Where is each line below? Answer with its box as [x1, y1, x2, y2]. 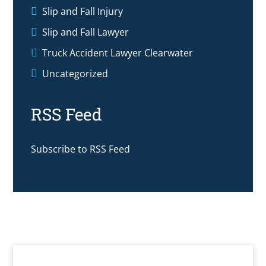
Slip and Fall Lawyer [42, 25, 129, 39]
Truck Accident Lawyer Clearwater [42, 46, 194, 59]
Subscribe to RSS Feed [31, 142, 131, 156]
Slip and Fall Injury [42, 4, 123, 18]
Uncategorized [42, 66, 109, 80]
